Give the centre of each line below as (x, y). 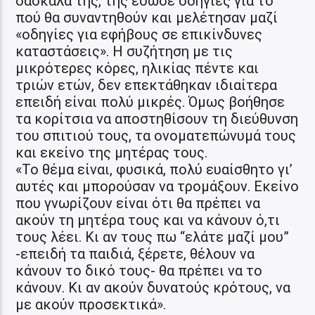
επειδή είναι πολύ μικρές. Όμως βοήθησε (150, 102)
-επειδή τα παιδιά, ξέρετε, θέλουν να (135, 253)
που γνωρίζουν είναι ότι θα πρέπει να (138, 203)
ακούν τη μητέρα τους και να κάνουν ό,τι (148, 220)
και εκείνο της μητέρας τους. (112, 152)
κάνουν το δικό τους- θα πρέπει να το (139, 270)
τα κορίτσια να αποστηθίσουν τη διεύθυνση (157, 118)
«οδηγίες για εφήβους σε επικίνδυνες (139, 34)
